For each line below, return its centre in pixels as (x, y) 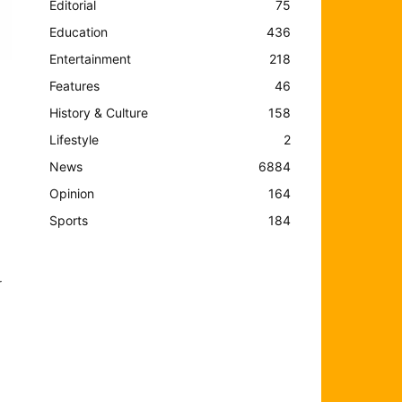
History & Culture (99, 112)
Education (79, 31)
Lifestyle (74, 139)
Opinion (72, 193)
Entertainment (91, 58)
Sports (69, 220)
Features (75, 85)
